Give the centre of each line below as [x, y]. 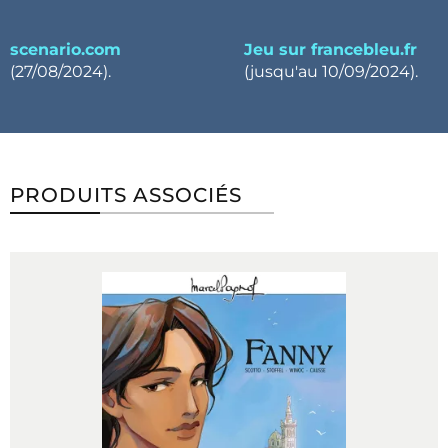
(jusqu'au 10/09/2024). [331, 71]
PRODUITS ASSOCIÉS [126, 195]
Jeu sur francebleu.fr [330, 49]
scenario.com [65, 49]
